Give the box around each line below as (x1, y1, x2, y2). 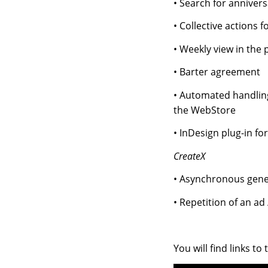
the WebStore (173, 103, 236, 117)
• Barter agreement (173, 65, 260, 79)
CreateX (173, 149, 205, 163)
